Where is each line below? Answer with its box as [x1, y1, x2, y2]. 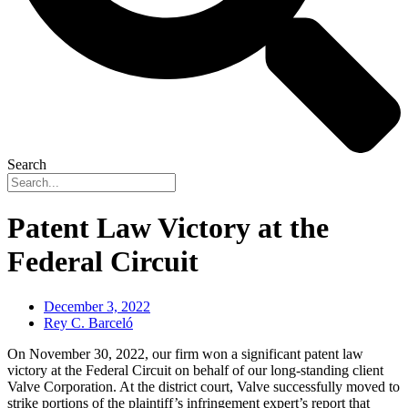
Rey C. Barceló [44, 314, 133, 331]
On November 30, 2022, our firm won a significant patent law [7, 345, 363, 362]
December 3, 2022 [44, 298, 150, 314]
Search [7, 156, 46, 172]
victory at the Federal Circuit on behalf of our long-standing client [7, 362, 383, 378]
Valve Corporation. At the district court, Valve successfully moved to [7, 378, 400, 394]
